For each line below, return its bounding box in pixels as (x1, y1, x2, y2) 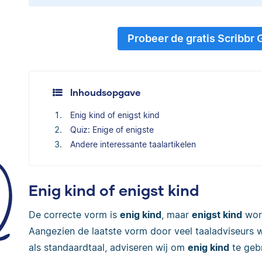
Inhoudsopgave (70, 86, 141, 98)
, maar (161, 209, 192, 221)
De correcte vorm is (29, 209, 120, 221)
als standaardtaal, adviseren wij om (29, 242, 188, 254)
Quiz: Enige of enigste (70, 124, 154, 135)
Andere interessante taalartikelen (70, 139, 196, 149)
